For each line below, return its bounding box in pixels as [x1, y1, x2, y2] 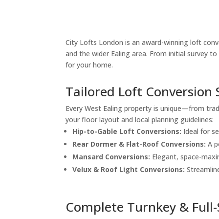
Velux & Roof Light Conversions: [72, 164, 185, 174]
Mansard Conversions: [72, 152, 151, 161]
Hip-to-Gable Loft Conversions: [72, 126, 182, 136]
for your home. [66, 60, 113, 69]
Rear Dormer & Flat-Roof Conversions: [72, 139, 206, 149]
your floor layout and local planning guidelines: [66, 114, 214, 124]
